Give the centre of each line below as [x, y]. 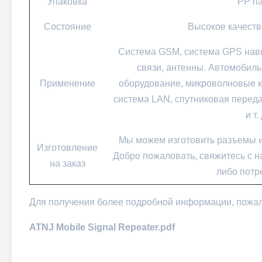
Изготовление [67, 148]
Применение [67, 83]
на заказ [67, 163]
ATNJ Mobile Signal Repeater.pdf [102, 227]
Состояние [67, 27]
